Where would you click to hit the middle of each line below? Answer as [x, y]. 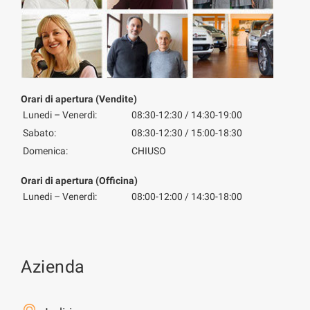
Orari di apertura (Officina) [79, 181]
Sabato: [39, 133]
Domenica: [45, 151]
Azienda [53, 267]
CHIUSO [148, 151]
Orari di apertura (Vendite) [79, 99]
